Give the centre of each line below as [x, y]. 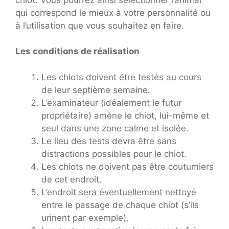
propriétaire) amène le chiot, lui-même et [125, 115]
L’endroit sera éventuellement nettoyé [119, 192]
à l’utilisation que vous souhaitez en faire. [100, 25]
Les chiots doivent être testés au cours [121, 77]
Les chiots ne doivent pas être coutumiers [128, 166]
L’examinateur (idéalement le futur [111, 102]
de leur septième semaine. [96, 90]
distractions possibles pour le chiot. [114, 154]
